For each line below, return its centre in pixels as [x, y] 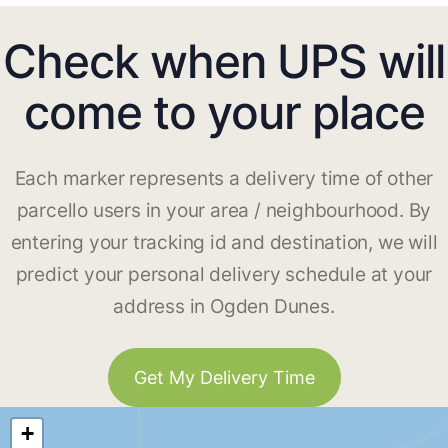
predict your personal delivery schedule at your [224, 275]
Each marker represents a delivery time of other [224, 179]
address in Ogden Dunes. [224, 307]
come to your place [224, 112]
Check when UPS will [224, 61]
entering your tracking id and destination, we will [224, 243]
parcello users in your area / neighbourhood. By [224, 211]
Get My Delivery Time [224, 378]
